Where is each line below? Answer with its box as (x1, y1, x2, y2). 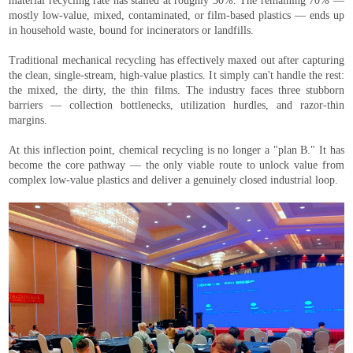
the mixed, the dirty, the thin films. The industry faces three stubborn (9, 84, 344, 96)
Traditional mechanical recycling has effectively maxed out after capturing (9, 54, 344, 66)
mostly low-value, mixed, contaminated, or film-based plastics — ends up (9, 9, 344, 21)
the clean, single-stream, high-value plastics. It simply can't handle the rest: (9, 69, 344, 81)
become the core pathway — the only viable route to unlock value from (9, 158, 344, 171)
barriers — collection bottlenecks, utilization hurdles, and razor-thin (9, 98, 344, 111)
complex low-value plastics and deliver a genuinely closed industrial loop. (9, 173, 339, 186)
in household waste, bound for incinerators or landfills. (9, 24, 255, 36)
